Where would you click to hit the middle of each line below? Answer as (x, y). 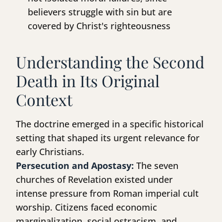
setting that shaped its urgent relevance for (108, 138)
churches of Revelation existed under (94, 180)
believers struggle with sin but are (100, 12)
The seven (156, 166)
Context (44, 100)
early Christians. (50, 152)
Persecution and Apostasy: (75, 166)
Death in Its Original (88, 81)
